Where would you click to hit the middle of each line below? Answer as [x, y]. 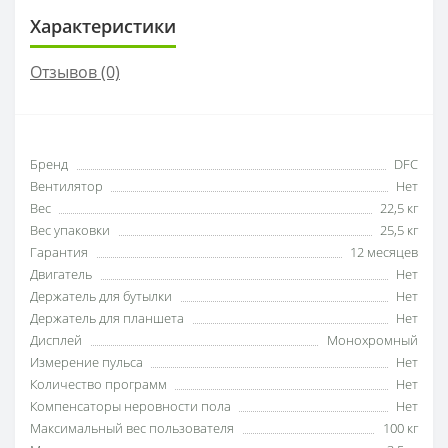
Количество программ [98, 384]
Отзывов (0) [75, 72]
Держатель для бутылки [101, 296]
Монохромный [372, 340]
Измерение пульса [86, 362]
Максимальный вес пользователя [132, 428]
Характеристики [103, 26]
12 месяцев [384, 252]
